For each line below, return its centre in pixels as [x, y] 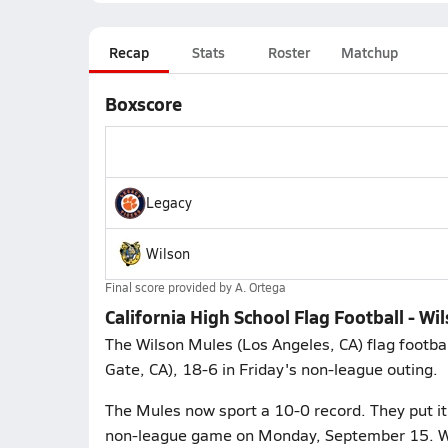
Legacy [168, 202]
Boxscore [143, 103]
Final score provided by [169, 287]
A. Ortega [260, 287]
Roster [288, 52]
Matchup [369, 52]
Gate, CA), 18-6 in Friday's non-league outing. [271, 368]
